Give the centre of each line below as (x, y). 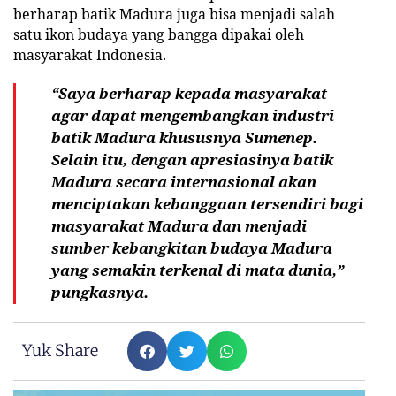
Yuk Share (60, 351)
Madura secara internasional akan (184, 181)
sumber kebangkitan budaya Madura (192, 247)
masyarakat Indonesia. (90, 54)
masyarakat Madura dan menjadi (179, 225)
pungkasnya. (100, 292)
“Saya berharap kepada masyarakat (189, 93)
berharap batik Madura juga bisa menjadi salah (174, 14)
